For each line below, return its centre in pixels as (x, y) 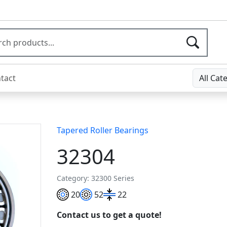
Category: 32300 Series (96, 178)
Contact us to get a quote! (109, 215)
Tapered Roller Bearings (103, 130)
